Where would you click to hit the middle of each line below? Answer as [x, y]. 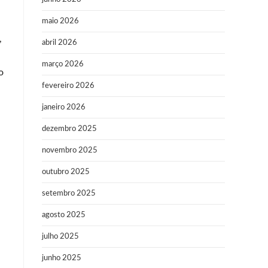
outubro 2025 [66, 172]
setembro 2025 [69, 194]
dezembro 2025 [69, 129]
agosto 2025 [64, 215]
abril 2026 [60, 43]
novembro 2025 [70, 150]
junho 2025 [62, 258]
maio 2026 [60, 21]
